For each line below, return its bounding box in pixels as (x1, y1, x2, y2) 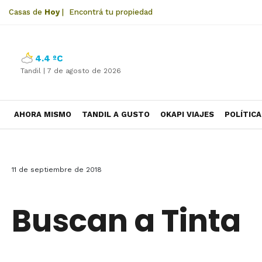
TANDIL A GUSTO (82, 110, 150, 119)
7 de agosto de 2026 (47, 67, 121, 75)
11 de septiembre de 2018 (12, 166, 102, 174)
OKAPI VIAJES (160, 110, 214, 119)
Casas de (9, 8, 44, 16)
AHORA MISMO (14, 110, 71, 119)
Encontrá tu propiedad (69, 8, 153, 16)
